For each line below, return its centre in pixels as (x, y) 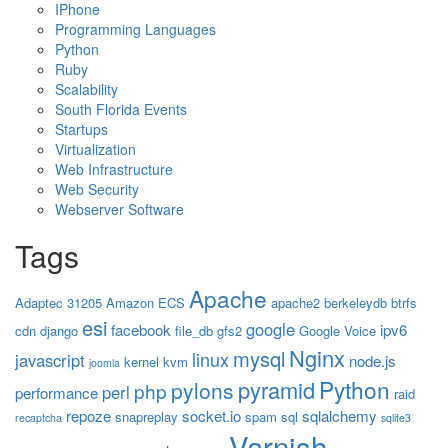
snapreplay (146, 416)
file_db (194, 330)
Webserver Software (119, 209)
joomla (104, 362)
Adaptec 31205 (58, 302)
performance (56, 392)
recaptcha (38, 417)
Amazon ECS (145, 302)
